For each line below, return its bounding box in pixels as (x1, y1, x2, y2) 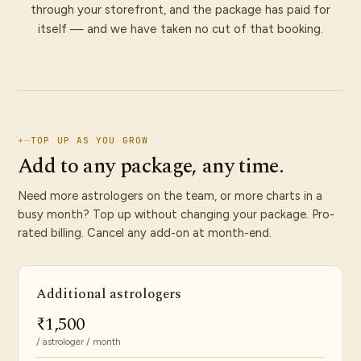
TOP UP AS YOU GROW (31, 135, 149, 146)
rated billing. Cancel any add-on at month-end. (18, 226, 272, 240)
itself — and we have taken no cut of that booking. (38, 22, 323, 36)
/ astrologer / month (36, 336, 121, 347)
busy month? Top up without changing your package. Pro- (18, 207, 334, 222)
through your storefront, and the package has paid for (31, 2, 330, 17)
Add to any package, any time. (18, 150, 284, 182)
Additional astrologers (36, 284, 181, 305)
